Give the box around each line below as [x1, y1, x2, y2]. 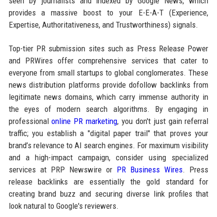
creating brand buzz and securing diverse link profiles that [8, 188, 209, 199]
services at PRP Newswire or [8, 164, 117, 174]
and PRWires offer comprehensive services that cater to [8, 55, 209, 65]
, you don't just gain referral [117, 116, 209, 126]
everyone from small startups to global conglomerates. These [8, 67, 209, 77]
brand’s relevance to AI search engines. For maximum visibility [8, 140, 209, 150]
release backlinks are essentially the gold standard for [8, 176, 209, 186]
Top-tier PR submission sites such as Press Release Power [8, 43, 209, 53]
